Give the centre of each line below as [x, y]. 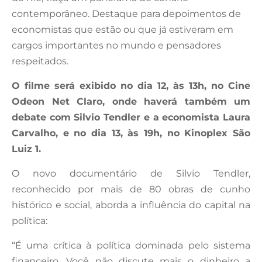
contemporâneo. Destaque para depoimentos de [126, 13]
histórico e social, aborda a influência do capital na [131, 205]
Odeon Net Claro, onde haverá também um [131, 101]
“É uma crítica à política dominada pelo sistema [131, 245]
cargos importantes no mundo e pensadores [116, 45]
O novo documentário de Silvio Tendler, [131, 173]
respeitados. [40, 61]
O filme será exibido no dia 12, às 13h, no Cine [131, 85]
